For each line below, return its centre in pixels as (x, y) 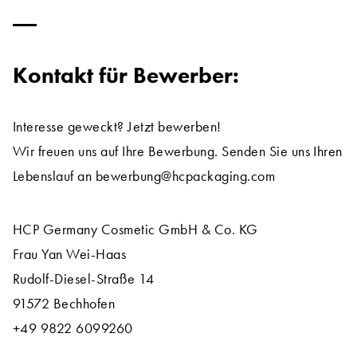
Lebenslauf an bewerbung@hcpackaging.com (144, 176)
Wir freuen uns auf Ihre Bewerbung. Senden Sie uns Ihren (178, 151)
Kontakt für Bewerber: (126, 75)
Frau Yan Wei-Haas (70, 254)
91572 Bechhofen (64, 303)
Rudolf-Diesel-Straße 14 (84, 279)
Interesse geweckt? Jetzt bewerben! (117, 126)
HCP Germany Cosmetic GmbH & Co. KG (135, 229)
